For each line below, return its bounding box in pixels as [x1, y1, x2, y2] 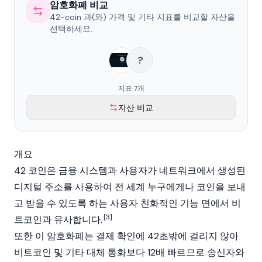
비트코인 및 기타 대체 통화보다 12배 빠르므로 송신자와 [14, 246, 244, 258]
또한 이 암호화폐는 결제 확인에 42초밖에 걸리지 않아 [14, 230, 239, 242]
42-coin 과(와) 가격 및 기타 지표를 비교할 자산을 [50, 12, 235, 22]
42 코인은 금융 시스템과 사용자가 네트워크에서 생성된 [14, 164, 246, 177]
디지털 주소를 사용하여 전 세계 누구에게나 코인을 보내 [14, 181, 246, 193]
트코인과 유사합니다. [14, 213, 102, 226]
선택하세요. [50, 23, 92, 34]
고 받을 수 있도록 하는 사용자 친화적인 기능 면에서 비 [14, 197, 241, 209]
